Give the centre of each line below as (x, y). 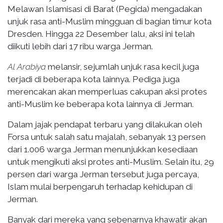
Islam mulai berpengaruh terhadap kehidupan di (100, 186)
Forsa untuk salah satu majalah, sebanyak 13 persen (107, 137)
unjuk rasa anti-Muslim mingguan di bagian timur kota (110, 21)
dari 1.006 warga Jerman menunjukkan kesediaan (103, 149)
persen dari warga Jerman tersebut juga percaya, (103, 174)
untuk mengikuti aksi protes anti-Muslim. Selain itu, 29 (111, 162)
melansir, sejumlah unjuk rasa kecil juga (122, 66)
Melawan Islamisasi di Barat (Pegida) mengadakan (105, 9)
